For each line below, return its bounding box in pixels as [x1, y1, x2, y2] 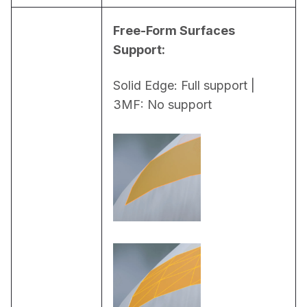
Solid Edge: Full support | [113, 77, 255, 93]
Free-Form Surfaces [113, 23, 235, 38]
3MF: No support [113, 97, 212, 112]
